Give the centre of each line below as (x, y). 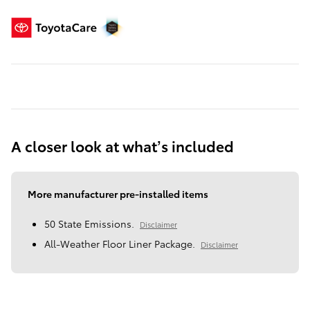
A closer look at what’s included (122, 145)
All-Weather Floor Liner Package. (120, 243)
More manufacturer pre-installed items (118, 193)
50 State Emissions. (89, 223)
